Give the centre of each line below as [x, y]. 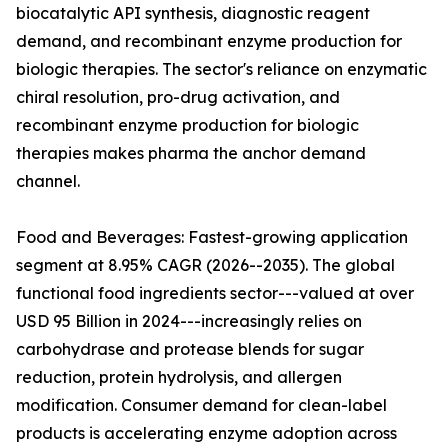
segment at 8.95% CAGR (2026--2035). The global [205, 265]
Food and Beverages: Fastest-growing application [212, 237]
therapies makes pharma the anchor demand [191, 153]
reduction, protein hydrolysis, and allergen [179, 377]
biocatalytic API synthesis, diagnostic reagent [193, 13]
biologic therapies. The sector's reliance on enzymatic [221, 69]
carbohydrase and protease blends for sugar [190, 349]
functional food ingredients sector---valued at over [215, 293]
